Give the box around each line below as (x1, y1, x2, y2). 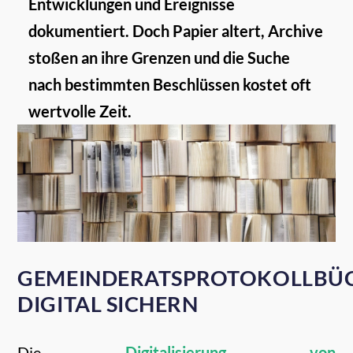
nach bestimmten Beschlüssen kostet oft (28, 75, 311, 94)
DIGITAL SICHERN (17, 292, 199, 318)
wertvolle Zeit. (28, 102, 132, 121)
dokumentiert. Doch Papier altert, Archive (28, 21, 323, 40)
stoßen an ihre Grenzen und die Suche (28, 48, 290, 67)
